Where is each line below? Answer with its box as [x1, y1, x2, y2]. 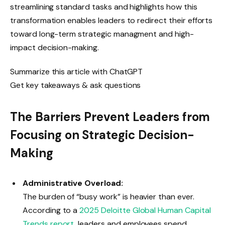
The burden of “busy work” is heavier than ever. [23, 191, 194, 202]
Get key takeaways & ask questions [10, 79, 141, 90]
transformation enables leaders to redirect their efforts [10, 15, 213, 26]
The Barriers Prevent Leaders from [10, 109, 210, 125]
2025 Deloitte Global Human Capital [77, 205, 211, 216]
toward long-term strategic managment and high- [10, 28, 194, 39]
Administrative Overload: [23, 178, 123, 189]
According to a [23, 205, 78, 216]
